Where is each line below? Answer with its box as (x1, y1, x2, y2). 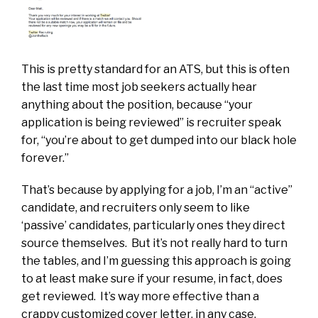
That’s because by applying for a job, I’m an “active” (21, 182, 292, 197)
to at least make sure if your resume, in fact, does (21, 271, 283, 285)
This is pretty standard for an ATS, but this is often (21, 62, 290, 76)
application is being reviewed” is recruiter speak (21, 115, 282, 129)
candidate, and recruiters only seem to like (21, 200, 250, 214)
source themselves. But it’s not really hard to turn (21, 236, 287, 250)
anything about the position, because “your (21, 97, 253, 111)
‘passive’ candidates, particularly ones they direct (21, 218, 285, 232)
